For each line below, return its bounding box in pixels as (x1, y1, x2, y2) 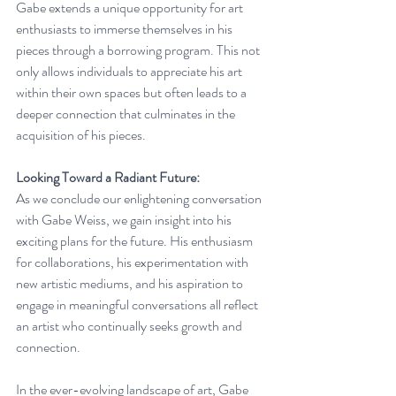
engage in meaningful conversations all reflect (16, 293, 261, 315)
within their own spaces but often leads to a (16, 81, 249, 103)
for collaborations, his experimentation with (16, 251, 251, 272)
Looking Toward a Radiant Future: (16, 166, 200, 187)
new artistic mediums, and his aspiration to (16, 272, 246, 293)
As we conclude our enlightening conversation (16, 187, 264, 209)
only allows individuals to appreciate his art (16, 60, 245, 81)
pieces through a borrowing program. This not (16, 39, 263, 60)
